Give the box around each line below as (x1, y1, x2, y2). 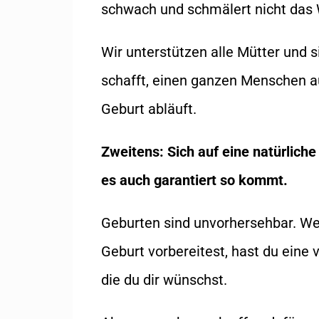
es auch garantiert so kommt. (101, 172, 288, 189)
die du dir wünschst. (101, 271, 227, 289)
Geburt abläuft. (101, 100, 197, 118)
